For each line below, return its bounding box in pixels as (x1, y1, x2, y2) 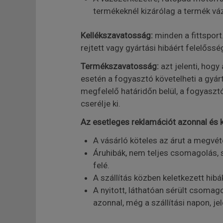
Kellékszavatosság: (80, 30, 153, 40)
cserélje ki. (80, 99, 120, 109)
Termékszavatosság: (80, 61, 159, 71)
